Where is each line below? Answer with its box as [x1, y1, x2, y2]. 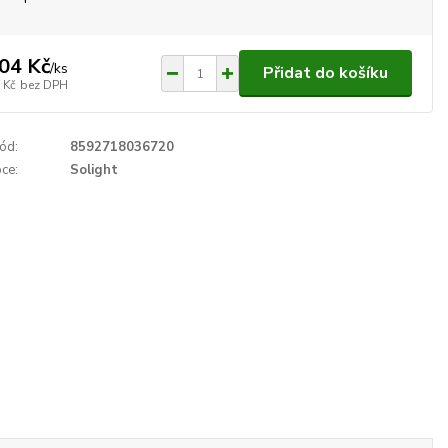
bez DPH [20, 76, 69, 93]
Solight [70, 160, 119, 179]
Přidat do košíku [263, 62, 388, 84]
